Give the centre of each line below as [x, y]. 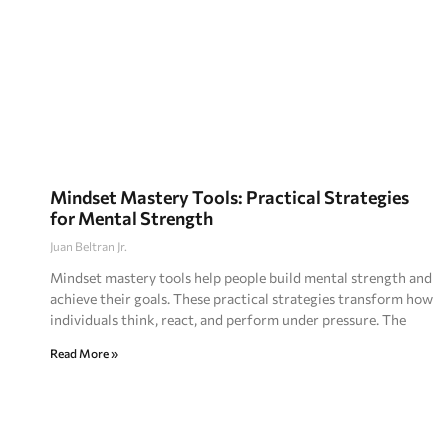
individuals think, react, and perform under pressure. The [228, 319]
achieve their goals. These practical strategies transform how [241, 298]
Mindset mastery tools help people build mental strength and [241, 277]
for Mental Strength [131, 217]
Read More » [84, 352]
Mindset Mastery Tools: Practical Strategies [229, 196]
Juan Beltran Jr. [88, 245]
